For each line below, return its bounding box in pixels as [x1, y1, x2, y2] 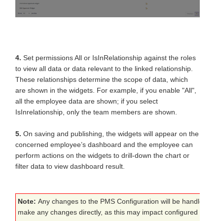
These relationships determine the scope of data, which [15, 75, 188, 84]
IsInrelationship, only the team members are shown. [15, 108, 177, 116]
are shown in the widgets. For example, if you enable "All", [15, 86, 196, 95]
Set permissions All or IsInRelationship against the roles [21, 54, 196, 62]
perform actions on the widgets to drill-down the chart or [15, 151, 189, 160]
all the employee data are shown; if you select [15, 97, 158, 106]
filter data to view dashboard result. [15, 162, 125, 171]
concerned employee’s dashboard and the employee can [15, 141, 193, 149]
